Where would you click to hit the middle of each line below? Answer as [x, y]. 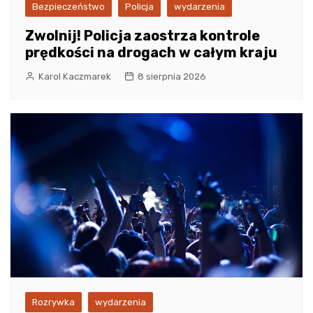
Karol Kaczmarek [75, 77]
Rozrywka [53, 303]
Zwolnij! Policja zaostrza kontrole [143, 36]
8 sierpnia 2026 [172, 77]
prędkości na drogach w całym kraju [151, 52]
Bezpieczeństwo [68, 7]
